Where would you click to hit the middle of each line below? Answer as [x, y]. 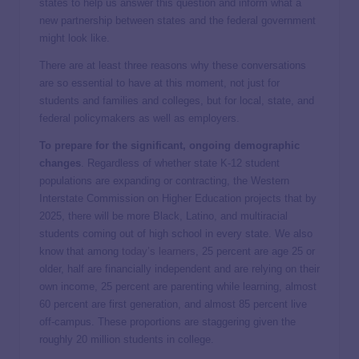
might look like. [75, 38]
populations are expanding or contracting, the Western [164, 181]
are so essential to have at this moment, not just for [159, 83]
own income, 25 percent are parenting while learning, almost [178, 286]
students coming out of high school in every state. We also [176, 234]
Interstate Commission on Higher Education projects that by [178, 198]
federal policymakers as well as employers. [139, 118]
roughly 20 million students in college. [127, 339]
